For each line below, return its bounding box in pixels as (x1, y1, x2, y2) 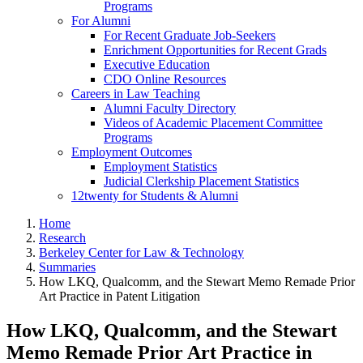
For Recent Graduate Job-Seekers (104, 28, 275, 43)
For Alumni (71, 14, 130, 28)
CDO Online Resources (104, 72, 226, 87)
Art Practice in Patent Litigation (39, 289, 200, 304)
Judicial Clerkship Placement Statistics (104, 174, 299, 189)
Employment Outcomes (71, 145, 192, 160)
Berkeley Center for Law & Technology (39, 246, 244, 260)
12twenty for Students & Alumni (71, 189, 238, 203)
